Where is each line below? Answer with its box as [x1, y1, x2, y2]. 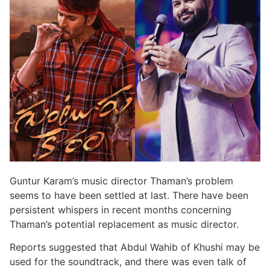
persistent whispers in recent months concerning [10, 203, 231, 216]
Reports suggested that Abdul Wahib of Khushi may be [10, 241, 260, 254]
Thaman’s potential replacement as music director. [10, 218, 239, 230]
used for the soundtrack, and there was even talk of [10, 256, 246, 268]
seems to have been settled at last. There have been [10, 189, 248, 201]
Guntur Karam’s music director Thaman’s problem [10, 174, 233, 187]
